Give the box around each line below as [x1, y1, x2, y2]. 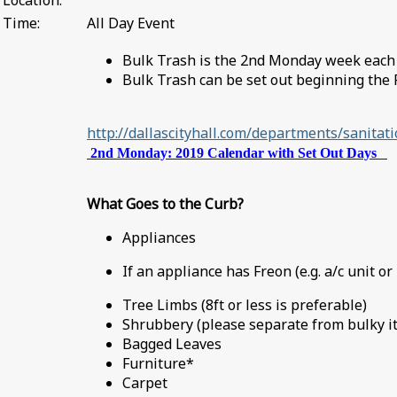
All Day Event [87, 13, 175, 33]
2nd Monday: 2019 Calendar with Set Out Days [90, 145, 387, 160]
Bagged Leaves [122, 334, 222, 354]
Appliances [122, 228, 196, 248]
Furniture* [122, 354, 194, 374]
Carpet [122, 373, 167, 393]
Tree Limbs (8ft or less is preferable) [122, 295, 367, 315]
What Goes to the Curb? [87, 194, 244, 214]
